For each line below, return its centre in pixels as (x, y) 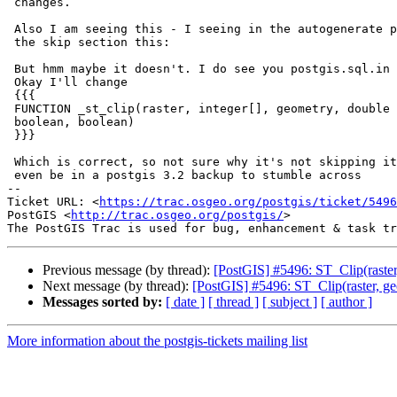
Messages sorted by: (102, 302)
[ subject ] (290, 302)
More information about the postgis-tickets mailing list (157, 341)
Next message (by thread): (117, 286)
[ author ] (346, 302)
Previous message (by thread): (128, 270)
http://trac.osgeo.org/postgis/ (177, 215)
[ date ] (185, 302)
